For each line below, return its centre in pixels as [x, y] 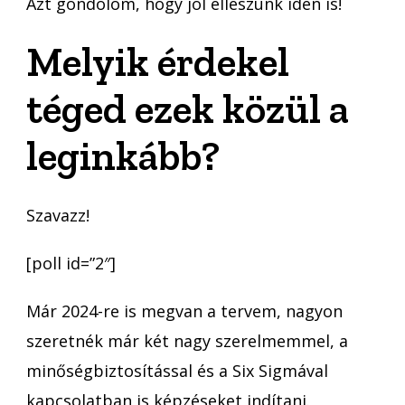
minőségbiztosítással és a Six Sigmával [177, 370]
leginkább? [123, 157]
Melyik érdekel [158, 63]
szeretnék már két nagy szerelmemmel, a [187, 340]
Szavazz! [58, 215]
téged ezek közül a [188, 110]
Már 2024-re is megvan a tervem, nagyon [184, 311]
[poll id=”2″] [71, 263]
